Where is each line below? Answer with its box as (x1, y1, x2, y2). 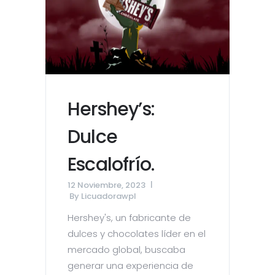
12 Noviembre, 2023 (68, 179, 145, 192)
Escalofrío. (68, 152, 155, 178)
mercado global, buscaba (68, 243, 185, 257)
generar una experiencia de (68, 259, 193, 273)
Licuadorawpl (81, 190, 136, 203)
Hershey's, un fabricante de (68, 211, 191, 225)
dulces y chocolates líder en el (68, 227, 206, 241)
